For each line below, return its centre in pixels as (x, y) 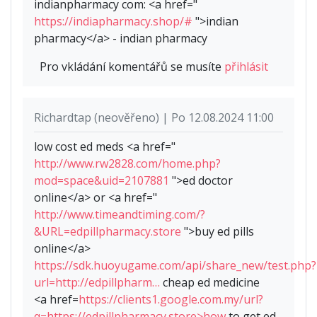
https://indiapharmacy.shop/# (113, 22)
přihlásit (246, 67)
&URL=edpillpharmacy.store (108, 232)
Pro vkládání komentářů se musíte (132, 67)
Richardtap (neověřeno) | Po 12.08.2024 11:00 (154, 118)
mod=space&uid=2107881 (102, 181)
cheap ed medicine (210, 283)
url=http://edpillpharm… (97, 283)
